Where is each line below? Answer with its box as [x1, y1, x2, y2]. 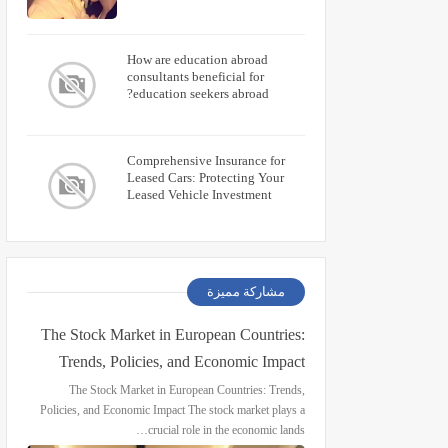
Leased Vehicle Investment [127, 187, 272, 202]
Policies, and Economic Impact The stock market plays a [40, 403, 305, 417]
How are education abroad [127, 52, 268, 67]
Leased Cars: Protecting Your [127, 170, 284, 185]
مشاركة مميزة [207, 284, 285, 299]
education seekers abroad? [133, 86, 269, 101]
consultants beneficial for [127, 69, 264, 84]
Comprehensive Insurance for [127, 153, 285, 168]
